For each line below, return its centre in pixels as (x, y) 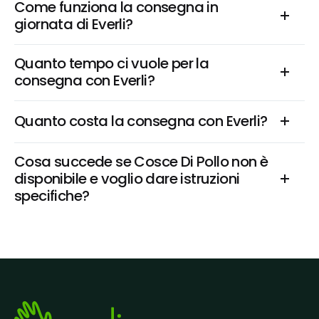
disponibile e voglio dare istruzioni (127, 179)
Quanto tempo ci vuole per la (112, 63)
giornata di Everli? (74, 24)
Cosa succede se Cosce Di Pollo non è (141, 162)
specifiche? (52, 196)
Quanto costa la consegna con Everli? (141, 121)
